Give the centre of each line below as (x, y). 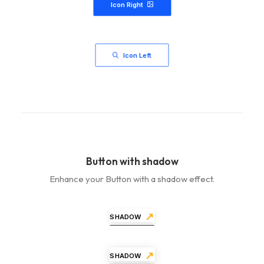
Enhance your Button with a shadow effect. (132, 179)
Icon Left (137, 55)
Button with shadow (132, 161)
